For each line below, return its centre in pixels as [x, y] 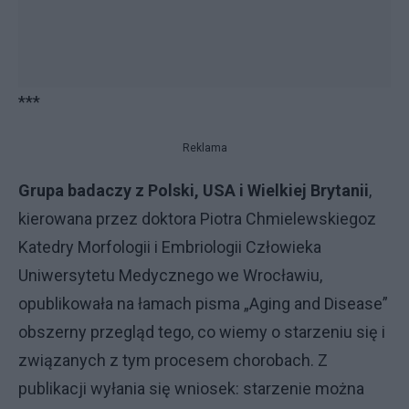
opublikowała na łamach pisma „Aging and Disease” [203, 304]
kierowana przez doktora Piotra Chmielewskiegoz [197, 219]
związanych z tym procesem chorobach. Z [173, 360]
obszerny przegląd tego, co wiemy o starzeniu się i [202, 332]
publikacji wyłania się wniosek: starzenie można [191, 388]
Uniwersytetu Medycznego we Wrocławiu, [170, 275]
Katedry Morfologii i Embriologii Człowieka [170, 247]
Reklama [204, 148]
